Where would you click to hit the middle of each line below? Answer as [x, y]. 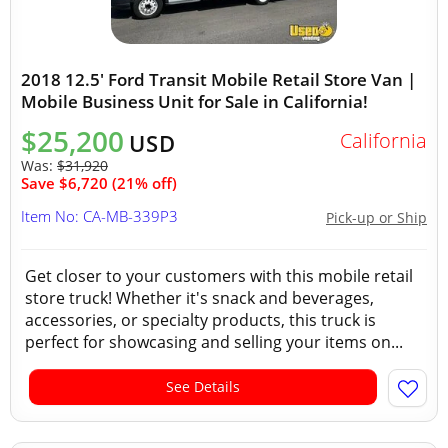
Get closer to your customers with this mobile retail [219, 276]
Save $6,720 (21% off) [99, 183]
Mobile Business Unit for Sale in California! [194, 101]
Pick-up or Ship [376, 217]
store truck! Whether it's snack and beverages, [199, 298]
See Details [203, 386]
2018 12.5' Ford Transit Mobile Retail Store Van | [218, 79]
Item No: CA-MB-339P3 [99, 216]
